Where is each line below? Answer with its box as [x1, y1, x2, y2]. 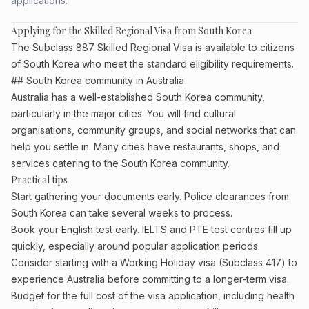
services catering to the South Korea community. [11, 157, 230, 169]
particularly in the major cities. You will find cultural [11, 108, 236, 119]
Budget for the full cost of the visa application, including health [11, 290, 295, 301]
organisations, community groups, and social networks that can [11, 124, 296, 136]
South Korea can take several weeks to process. [11, 207, 232, 219]
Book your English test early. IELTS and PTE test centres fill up [11, 223, 292, 235]
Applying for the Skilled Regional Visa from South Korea [11, 24, 252, 37]
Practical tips [11, 173, 68, 186]
